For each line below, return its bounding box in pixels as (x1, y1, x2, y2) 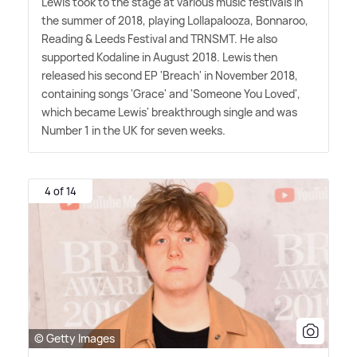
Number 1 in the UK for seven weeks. (41, 123, 226, 139)
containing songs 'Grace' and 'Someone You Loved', (41, 86, 300, 102)
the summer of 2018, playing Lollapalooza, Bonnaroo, (41, 13, 308, 29)
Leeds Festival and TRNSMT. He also (92, 31, 277, 47)
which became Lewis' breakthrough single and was (41, 104, 297, 120)
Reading (41, 31, 85, 47)
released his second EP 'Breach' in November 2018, (41, 68, 298, 84)
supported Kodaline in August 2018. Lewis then (41, 49, 277, 65)
